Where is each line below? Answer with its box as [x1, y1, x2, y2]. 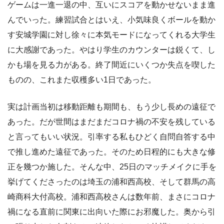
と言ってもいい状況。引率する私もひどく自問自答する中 [7, 132, 215, 141]
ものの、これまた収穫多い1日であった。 [7, 75, 156, 84]
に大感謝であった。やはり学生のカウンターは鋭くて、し [7, 45, 215, 54]
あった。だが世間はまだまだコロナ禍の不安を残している [7, 117, 215, 126]
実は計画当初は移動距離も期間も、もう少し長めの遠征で [7, 102, 215, 111]
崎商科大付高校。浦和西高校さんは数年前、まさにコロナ [7, 192, 215, 201]
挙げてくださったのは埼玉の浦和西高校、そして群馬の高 [7, 177, 215, 186]
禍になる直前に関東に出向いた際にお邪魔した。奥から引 [7, 207, 215, 216]
